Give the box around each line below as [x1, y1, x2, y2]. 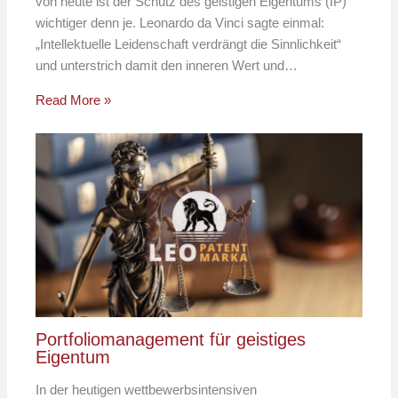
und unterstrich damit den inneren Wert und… [36, 57, 298, 73]
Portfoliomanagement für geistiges [36, 329, 306, 349]
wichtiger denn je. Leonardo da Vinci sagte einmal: [36, 14, 325, 30]
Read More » [36, 92, 112, 107]
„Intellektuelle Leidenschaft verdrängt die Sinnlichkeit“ [36, 36, 342, 52]
